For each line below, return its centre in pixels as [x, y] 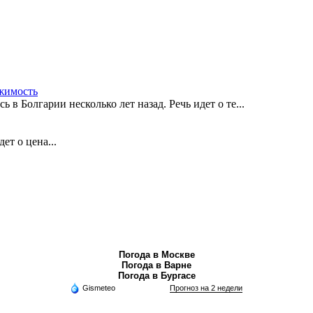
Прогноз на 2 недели [206, 288]
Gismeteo [99, 288]
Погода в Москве [156, 255]
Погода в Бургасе [156, 276]
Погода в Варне [156, 265]
